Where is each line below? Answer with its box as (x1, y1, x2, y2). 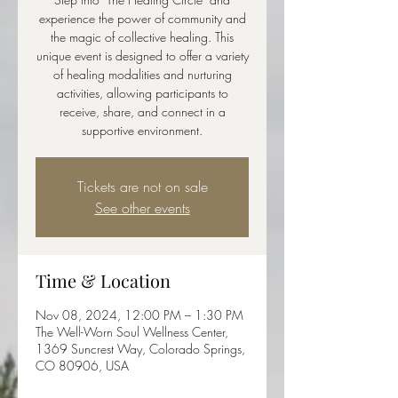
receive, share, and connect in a (59, 103, 226, 120)
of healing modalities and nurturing (52, 66, 232, 83)
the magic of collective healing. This (51, 28, 234, 45)
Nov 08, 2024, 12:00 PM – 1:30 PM (36, 306, 243, 323)
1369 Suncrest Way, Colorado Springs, (36, 340, 245, 357)
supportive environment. (82, 122, 203, 139)
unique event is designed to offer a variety (36, 47, 249, 64)
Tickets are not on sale (76, 177, 208, 196)
